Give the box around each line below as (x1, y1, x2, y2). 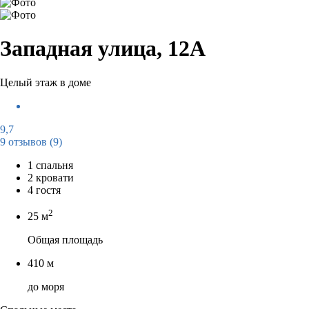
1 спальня (28, 159, 73, 171)
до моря (28, 281, 64, 293)
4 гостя (28, 183, 61, 196)
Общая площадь (28, 234, 103, 246)
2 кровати (28, 171, 74, 183)
